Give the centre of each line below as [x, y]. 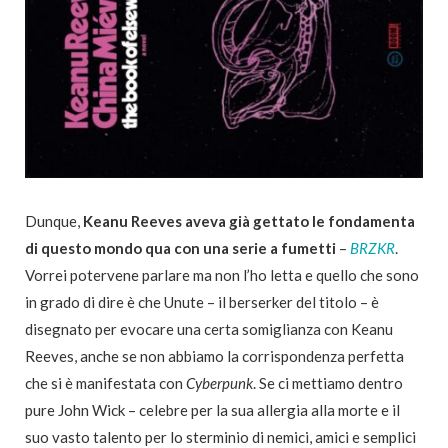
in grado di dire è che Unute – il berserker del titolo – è [202, 301]
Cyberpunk [219, 382]
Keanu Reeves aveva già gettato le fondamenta [249, 220]
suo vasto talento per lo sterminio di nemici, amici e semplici [220, 436]
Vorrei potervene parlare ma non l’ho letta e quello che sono [222, 274]
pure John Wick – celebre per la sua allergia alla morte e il [212, 409]
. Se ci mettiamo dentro [328, 382]
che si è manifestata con [105, 382]
